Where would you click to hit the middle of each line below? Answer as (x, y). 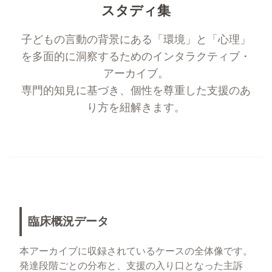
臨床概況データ (68, 221)
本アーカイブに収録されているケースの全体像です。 (136, 251)
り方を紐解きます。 (136, 107)
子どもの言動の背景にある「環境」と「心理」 (136, 39)
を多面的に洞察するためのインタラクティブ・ (136, 56)
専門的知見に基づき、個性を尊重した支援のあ (136, 90)
